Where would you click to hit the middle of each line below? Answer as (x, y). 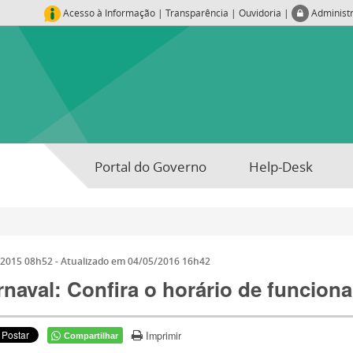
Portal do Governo (150, 167)
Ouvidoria (260, 13)
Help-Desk (281, 167)
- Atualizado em (91, 262)
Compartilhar (91, 335)
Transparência (197, 13)
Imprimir (164, 336)
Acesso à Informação (110, 13)
